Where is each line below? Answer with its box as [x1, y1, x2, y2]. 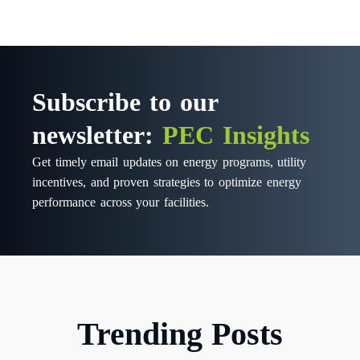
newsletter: [32, 121, 163, 150]
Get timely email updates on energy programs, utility [32, 154, 307, 169]
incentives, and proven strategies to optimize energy [32, 174, 301, 189]
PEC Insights [162, 121, 310, 150]
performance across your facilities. [32, 194, 209, 209]
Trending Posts [76, 316, 284, 353]
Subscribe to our [32, 88, 219, 117]
